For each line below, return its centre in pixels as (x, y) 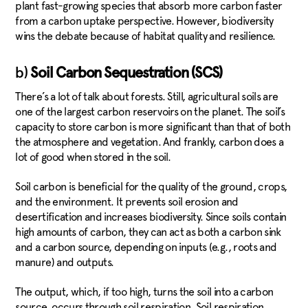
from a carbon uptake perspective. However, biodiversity (144, 21)
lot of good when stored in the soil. (93, 157)
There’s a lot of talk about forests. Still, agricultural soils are (147, 97)
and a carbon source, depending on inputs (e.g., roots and (146, 247)
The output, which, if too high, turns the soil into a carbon (144, 292)
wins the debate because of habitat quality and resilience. (148, 36)
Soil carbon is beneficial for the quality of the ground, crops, (151, 187)
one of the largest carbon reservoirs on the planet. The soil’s (150, 112)
